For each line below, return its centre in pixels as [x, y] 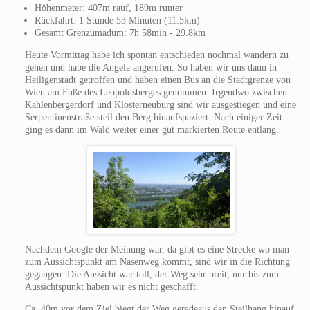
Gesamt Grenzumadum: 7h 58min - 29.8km [120, 33]
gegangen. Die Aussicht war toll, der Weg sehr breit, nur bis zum [152, 274]
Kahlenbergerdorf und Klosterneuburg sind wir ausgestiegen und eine [160, 104]
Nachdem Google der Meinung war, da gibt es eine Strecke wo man [157, 249]
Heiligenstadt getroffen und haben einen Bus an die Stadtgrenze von [157, 80]
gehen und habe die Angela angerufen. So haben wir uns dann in [151, 67]
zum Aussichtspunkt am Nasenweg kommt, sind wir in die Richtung [157, 262]
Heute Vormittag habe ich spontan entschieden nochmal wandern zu [156, 55]
